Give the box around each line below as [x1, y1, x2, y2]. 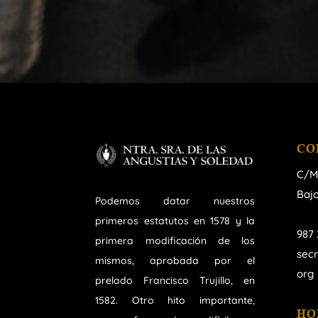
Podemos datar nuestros [95, 194, 255, 208]
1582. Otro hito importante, [95, 294, 255, 307]
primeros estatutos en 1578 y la [95, 214, 255, 228]
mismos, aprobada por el [95, 254, 255, 268]
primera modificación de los [95, 234, 255, 248]
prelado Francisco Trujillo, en [95, 274, 255, 287]
